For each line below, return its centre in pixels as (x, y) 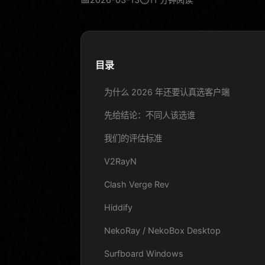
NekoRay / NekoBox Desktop (162, 230)
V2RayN (120, 161)
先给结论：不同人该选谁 (150, 115)
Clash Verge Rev (137, 184)
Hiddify (118, 207)
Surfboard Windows (144, 253)
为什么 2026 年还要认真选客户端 (167, 92)
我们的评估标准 (133, 138)
